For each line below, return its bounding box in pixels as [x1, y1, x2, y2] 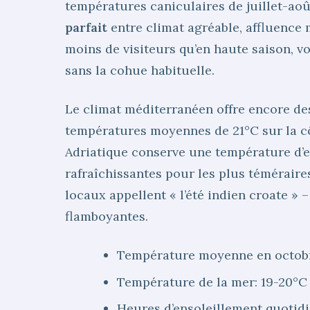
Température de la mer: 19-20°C [116, 273, 307, 290]
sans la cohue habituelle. [65, 62, 215, 78]
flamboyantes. [65, 208, 148, 225]
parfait [65, 19, 107, 35]
